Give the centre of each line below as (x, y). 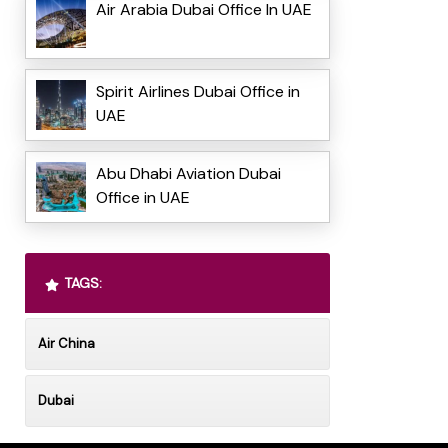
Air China (66, 344)
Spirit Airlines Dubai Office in (197, 92)
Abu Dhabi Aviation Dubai (188, 174)
